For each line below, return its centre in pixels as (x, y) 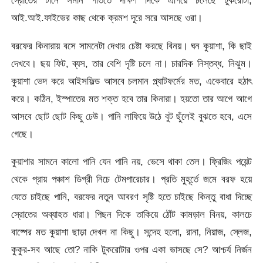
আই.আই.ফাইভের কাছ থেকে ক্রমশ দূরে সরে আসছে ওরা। (107, 18)
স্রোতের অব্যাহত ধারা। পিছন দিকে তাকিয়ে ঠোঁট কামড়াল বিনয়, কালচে (131, 215)
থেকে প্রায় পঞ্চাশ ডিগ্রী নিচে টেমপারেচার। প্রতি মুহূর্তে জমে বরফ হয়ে (131, 179)
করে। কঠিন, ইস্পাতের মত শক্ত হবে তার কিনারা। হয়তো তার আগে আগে (131, 98)
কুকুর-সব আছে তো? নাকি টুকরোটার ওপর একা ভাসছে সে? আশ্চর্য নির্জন (131, 250)
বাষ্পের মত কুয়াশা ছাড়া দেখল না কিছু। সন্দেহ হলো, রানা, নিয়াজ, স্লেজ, (131, 232)
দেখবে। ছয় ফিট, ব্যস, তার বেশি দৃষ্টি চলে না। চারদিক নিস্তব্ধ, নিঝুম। (131, 63)
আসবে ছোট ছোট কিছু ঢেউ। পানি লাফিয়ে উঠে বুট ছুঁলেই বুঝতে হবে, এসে (131, 116)
